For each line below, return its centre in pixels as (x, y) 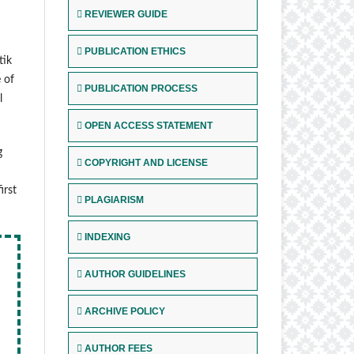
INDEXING (107, 237)
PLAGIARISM (114, 200)
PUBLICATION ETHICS (135, 52)
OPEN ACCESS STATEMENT (149, 126)
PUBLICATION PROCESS (141, 89)
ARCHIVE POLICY (125, 312)
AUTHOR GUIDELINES (135, 275)
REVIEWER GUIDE (126, 15)
